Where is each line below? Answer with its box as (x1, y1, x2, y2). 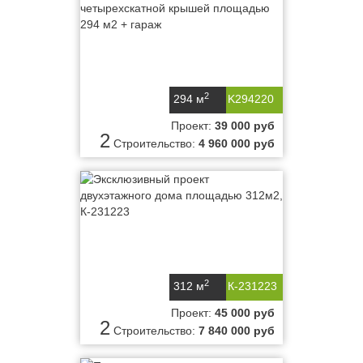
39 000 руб (215, 119, 275, 132)
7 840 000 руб (199, 324, 275, 337)
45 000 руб (215, 306, 275, 319)
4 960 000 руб (199, 137, 275, 150)
